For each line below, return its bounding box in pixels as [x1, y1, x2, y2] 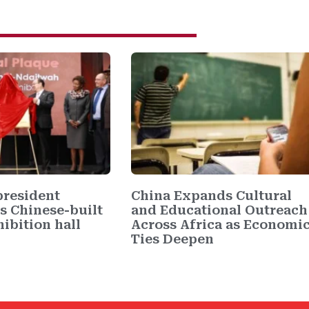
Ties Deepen [130, 232, 214, 247]
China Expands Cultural [130, 188, 292, 203]
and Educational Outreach [130, 203, 308, 218]
